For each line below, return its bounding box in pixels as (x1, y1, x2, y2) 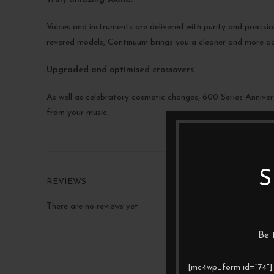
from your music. (46, 108, 109, 117)
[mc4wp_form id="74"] (188, 262, 273, 272)
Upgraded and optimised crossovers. (46, 65, 196, 75)
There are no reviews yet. (46, 202, 140, 211)
